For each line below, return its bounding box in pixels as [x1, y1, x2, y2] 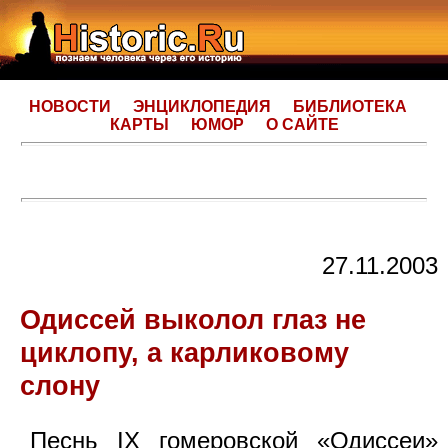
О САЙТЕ [265, 116, 339, 133]
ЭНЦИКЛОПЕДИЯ [133, 98, 271, 115]
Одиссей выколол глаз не [20, 305, 366, 335]
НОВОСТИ [29, 98, 111, 115]
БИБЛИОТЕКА [293, 98, 407, 115]
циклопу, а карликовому [20, 338, 349, 368]
